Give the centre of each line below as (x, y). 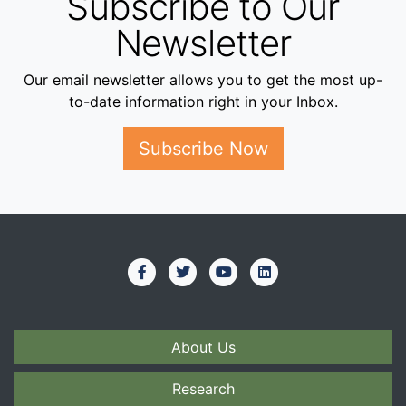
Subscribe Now (203, 149)
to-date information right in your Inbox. (203, 102)
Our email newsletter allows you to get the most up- (203, 80)
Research (203, 389)
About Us (203, 348)
